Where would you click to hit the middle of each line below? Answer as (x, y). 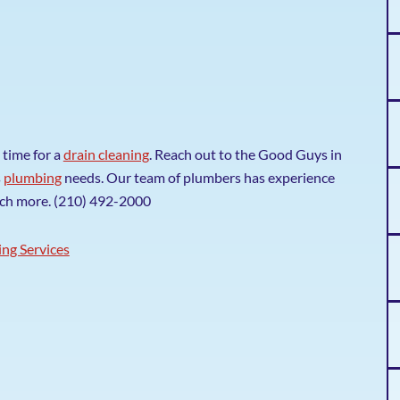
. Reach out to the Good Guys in (245, 154)
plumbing (32, 177)
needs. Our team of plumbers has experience (198, 177)
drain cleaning (106, 154)
